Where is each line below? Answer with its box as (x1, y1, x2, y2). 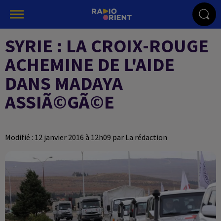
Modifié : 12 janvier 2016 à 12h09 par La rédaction (5, 132, 167, 142)
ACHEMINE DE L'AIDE (5, 53, 175, 76)
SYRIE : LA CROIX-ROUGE (5, 34, 209, 57)
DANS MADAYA (5, 72, 123, 95)
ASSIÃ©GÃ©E (5, 90, 114, 113)
